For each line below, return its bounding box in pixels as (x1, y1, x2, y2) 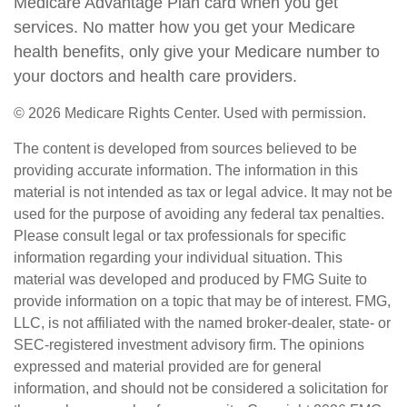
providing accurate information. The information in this (14, 163, 358, 178)
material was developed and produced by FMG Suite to (14, 272, 367, 287)
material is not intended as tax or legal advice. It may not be (14, 184, 392, 200)
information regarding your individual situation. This (14, 250, 342, 265)
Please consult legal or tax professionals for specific (14, 228, 346, 243)
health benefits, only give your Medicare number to (14, 43, 380, 61)
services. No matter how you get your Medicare (14, 18, 355, 36)
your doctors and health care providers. (14, 67, 297, 85)
